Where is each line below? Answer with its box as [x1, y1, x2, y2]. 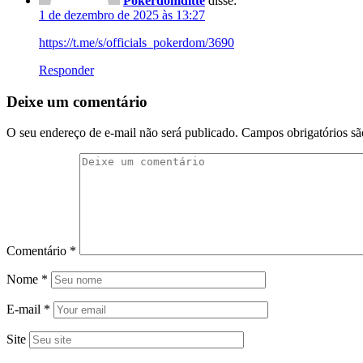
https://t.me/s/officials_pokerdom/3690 [39, 35, 234, 49]
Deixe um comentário [6, 92, 147, 110]
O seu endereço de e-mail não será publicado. [6, 126, 238, 140]
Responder [39, 62, 94, 77]
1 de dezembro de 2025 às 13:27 [39, 7, 205, 22]
